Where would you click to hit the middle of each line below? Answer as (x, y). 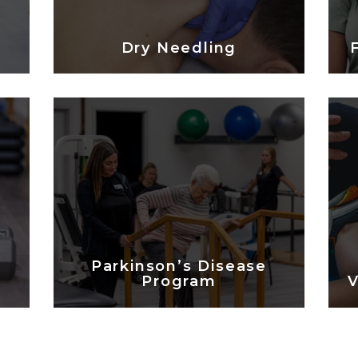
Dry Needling (179, 48)
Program (179, 282)
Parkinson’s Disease (179, 267)
